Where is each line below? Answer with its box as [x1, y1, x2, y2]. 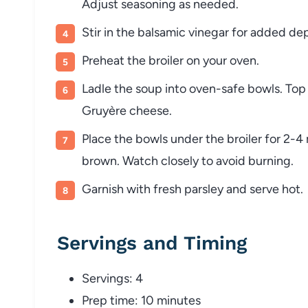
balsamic [137, 24, 188, 40]
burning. [248, 153, 294, 168]
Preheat [82, 52, 127, 68]
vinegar [188, 24, 232, 40]
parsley [184, 181, 226, 197]
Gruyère [82, 102, 129, 118]
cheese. [129, 102, 172, 118]
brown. [82, 153, 122, 168]
